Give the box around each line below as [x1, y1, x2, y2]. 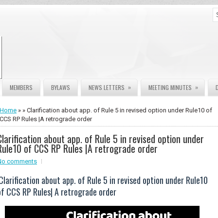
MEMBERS [10, 83, 33, 91]
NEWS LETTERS [89, 83, 125, 91]
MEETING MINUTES [148, 83, 192, 91]
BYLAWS [51, 83, 70, 91]
